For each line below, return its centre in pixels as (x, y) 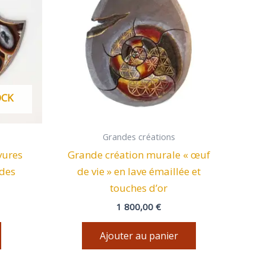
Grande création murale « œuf (139, 154)
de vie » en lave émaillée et (139, 171)
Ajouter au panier (139, 236)
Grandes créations (139, 137)
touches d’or (139, 188)
